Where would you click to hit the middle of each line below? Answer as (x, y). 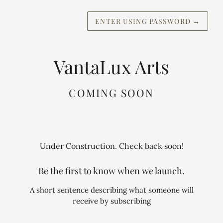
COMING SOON (111, 92)
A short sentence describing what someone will (111, 190)
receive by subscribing (111, 201)
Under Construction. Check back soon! (111, 146)
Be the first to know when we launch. (111, 170)
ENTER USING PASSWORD (144, 21)
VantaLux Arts (111, 66)
